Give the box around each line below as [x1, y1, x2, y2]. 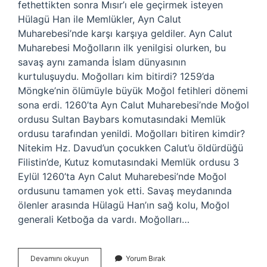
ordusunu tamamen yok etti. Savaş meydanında [18, 185, 232, 197]
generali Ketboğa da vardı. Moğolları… [18, 213, 190, 225]
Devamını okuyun [30, 254, 89, 263]
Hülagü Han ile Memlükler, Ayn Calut [18, 13, 181, 25]
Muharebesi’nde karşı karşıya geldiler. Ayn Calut [18, 27, 232, 39]
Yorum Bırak [126, 254, 166, 263]
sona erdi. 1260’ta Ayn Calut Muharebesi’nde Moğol [18, 99, 249, 111]
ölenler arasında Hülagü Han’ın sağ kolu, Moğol [18, 199, 229, 211]
